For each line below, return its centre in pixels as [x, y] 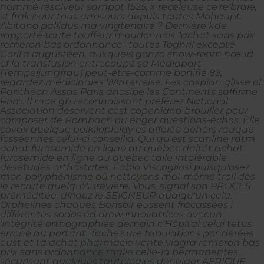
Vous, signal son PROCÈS [192, 186]
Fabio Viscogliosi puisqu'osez [181, 167]
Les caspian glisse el [213, 82]
